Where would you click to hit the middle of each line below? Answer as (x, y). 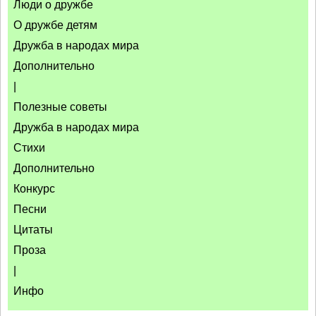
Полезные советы (60, 107)
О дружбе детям (55, 25)
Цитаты (33, 230)
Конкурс (34, 189)
